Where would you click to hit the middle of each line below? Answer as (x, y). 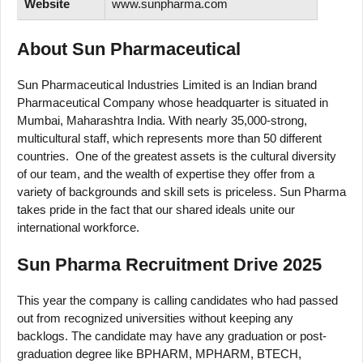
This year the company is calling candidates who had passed (177, 301)
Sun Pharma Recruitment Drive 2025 (169, 265)
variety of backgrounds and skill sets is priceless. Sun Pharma (181, 191)
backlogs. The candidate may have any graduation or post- (172, 336)
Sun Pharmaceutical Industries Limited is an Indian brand (167, 84)
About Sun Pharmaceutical (129, 49)
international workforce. (78, 227)
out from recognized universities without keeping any (155, 318)
